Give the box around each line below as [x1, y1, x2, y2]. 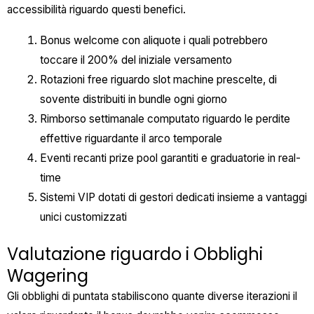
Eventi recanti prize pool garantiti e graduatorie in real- [39, 151, 301, 165]
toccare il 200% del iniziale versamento [39, 53, 232, 67]
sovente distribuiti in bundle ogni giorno [39, 92, 227, 106]
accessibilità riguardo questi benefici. [7, 3, 186, 17]
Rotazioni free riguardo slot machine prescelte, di [39, 72, 277, 86]
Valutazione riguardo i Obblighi [7, 242, 263, 266]
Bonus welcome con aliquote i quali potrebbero [39, 33, 268, 47]
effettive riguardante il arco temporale [39, 131, 222, 145]
